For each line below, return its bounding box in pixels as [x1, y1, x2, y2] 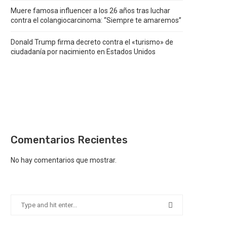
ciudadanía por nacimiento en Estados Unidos [11, 48, 156, 56]
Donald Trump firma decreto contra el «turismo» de [11, 38, 173, 46]
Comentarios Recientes [11, 134, 128, 146]
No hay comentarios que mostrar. [11, 156, 117, 164]
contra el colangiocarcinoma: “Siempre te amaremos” [11, 16, 181, 24]
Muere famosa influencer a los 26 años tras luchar [11, 7, 170, 15]
